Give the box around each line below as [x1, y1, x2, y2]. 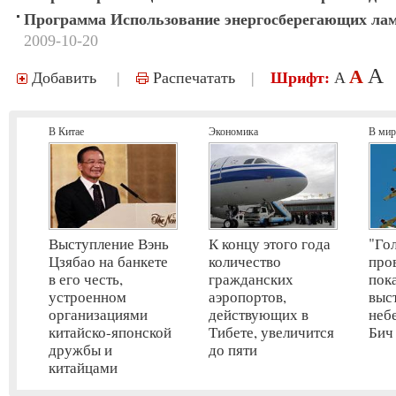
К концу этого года [209, 233, 331, 254]
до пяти [209, 339, 257, 360]
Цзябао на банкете [49, 251, 168, 271]
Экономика [209, 126, 258, 138]
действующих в [209, 304, 308, 324]
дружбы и [49, 339, 112, 360]
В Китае [49, 126, 84, 138]
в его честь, [49, 269, 123, 289]
